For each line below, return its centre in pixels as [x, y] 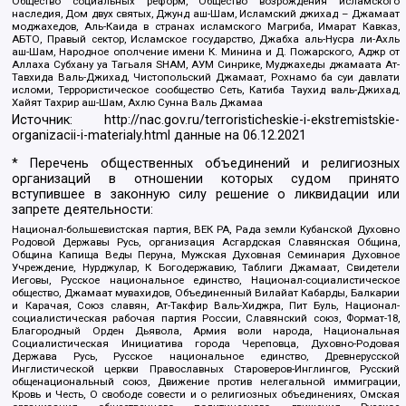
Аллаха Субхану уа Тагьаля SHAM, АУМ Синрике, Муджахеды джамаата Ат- [206, 64]
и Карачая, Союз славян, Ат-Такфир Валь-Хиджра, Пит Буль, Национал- [206, 306]
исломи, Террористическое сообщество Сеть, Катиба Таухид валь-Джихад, [206, 89]
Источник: [58, 121]
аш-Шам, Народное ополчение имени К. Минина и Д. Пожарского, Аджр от [206, 51]
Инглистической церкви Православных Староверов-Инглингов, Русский [206, 369]
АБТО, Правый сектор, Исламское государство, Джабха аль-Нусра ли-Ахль [206, 39]
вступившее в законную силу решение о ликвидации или [206, 195]
